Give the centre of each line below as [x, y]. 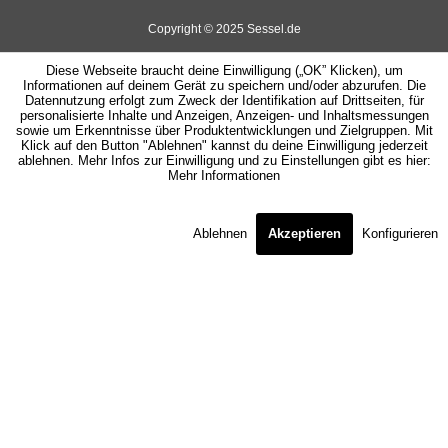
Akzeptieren [304, 233]
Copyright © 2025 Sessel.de [224, 29]
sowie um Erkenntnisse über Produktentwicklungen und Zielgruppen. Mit [224, 130]
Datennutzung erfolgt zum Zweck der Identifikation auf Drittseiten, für [224, 100]
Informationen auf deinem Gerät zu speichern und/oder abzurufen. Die [224, 85]
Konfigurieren [400, 233]
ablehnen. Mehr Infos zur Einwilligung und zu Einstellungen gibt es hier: [224, 160]
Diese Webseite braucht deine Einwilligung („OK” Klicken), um [224, 70]
